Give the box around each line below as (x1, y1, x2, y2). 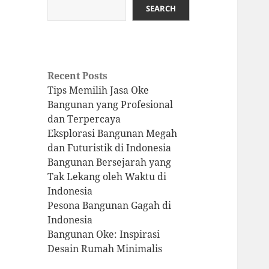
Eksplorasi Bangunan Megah (47, 127, 178, 141)
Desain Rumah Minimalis (47, 242, 163, 256)
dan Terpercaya (47, 112, 121, 126)
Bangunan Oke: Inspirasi (47, 228, 160, 241)
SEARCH (146, 3, 177, 14)
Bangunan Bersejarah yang (47, 156, 172, 169)
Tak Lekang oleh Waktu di (47, 170, 167, 184)
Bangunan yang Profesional (47, 98, 174, 112)
